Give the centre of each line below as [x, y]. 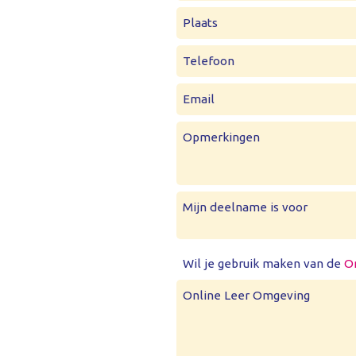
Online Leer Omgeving [246, 296]
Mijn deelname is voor [245, 207]
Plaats [200, 22]
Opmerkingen [221, 137]
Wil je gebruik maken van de [263, 263]
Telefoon [209, 60]
